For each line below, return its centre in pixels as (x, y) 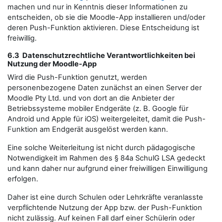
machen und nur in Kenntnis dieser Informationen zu (98, 7)
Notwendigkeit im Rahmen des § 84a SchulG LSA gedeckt (106, 158)
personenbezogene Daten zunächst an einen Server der (105, 88)
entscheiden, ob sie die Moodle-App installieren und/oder (106, 17)
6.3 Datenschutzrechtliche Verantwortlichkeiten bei (101, 55)
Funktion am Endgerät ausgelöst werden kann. (88, 129)
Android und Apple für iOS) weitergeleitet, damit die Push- (107, 119)
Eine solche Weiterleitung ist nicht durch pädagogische (101, 148)
